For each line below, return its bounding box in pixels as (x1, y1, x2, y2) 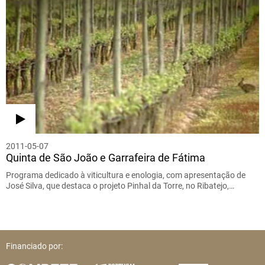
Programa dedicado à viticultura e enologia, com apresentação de (6, 170, 245, 180)
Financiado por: (6, 241, 63, 251)
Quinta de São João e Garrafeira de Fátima (6, 151, 205, 164)
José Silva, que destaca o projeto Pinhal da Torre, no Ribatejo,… (6, 181, 234, 191)
